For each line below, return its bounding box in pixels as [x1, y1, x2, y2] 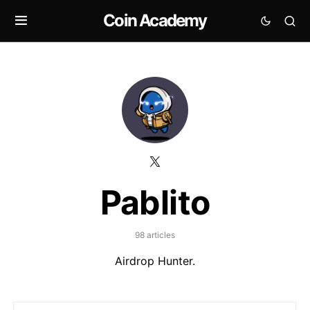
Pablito [100, 182, 210, 223]
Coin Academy [103, 10, 207, 30]
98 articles [135, 230, 175, 240]
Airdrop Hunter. [115, 254, 195, 268]
